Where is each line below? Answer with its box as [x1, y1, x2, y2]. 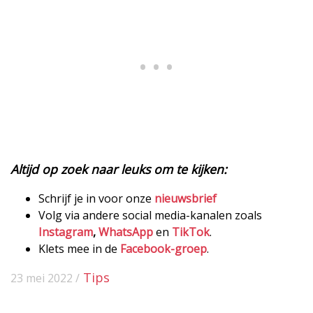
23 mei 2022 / [10, 270, 80, 286]
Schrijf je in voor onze [38, 190, 154, 206]
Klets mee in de [38, 240, 120, 256]
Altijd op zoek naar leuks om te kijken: [10, 160, 227, 177]
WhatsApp [99, 224, 153, 240]
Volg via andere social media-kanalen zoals [38, 207, 262, 223]
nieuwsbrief [154, 190, 217, 206]
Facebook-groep [120, 240, 207, 256]
